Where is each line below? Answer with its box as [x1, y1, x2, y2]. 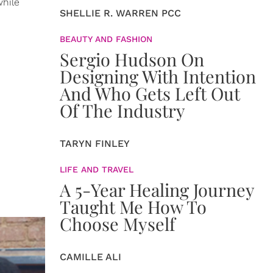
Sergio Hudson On [60, 48, 204, 71]
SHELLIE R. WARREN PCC [60, 7, 181, 19]
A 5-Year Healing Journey [60, 178, 254, 201]
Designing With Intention [60, 65, 256, 88]
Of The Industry [60, 99, 185, 122]
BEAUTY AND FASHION [60, 34, 152, 44]
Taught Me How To [60, 195, 207, 218]
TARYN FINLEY [60, 138, 130, 149]
